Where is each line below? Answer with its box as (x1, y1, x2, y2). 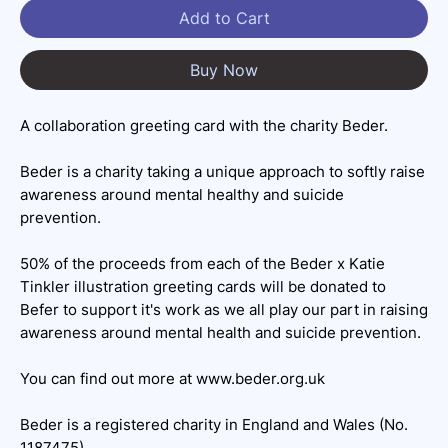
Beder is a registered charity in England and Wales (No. (20, 414, 408, 434)
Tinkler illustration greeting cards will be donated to (20, 276, 386, 296)
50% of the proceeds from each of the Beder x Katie (20, 253, 385, 273)
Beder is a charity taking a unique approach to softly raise (20, 161, 425, 181)
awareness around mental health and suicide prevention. (20, 322, 425, 342)
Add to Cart (178, 7, 270, 28)
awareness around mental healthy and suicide (20, 184, 344, 204)
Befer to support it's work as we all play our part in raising (20, 299, 428, 319)
